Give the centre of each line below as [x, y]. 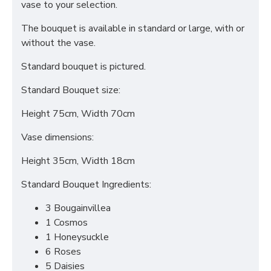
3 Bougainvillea [78, 208]
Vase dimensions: [57, 137]
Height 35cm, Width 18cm [78, 161]
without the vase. [58, 43]
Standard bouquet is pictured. [83, 67]
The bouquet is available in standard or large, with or [133, 28]
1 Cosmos [67, 223]
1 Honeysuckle [77, 237]
